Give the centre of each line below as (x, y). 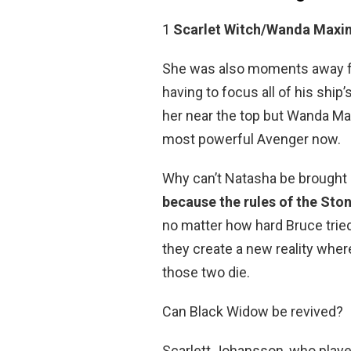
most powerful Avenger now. (251, 139)
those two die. (206, 273)
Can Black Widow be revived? (253, 312)
